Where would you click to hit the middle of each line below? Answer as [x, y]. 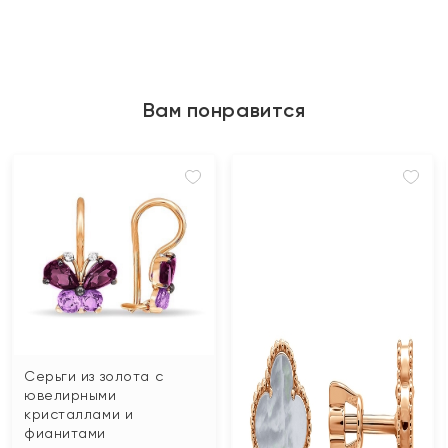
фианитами [65, 432]
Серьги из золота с [94, 375]
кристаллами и [79, 413]
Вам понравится [224, 110]
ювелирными [70, 394]
